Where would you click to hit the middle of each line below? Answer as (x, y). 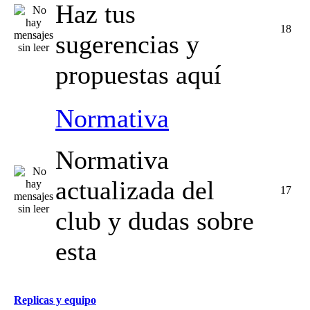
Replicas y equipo (55, 300)
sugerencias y (127, 44)
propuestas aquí (138, 75)
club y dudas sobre (155, 221)
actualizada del (135, 190)
